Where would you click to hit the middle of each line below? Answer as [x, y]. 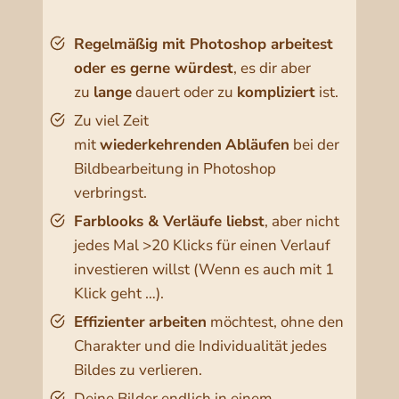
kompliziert [276, 93]
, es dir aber [272, 69]
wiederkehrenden [161, 145]
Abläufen [257, 145]
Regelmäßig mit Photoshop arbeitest [204, 45]
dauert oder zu [184, 93]
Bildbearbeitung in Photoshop [175, 169]
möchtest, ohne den [275, 322]
